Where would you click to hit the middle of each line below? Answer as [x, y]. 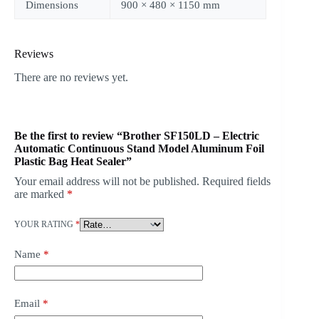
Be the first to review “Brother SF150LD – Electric [137, 135]
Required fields [236, 181]
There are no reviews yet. [71, 77]
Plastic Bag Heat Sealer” [73, 161]
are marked [41, 194]
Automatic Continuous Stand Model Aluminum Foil [139, 148]
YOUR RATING [45, 224]
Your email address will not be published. [107, 181]
